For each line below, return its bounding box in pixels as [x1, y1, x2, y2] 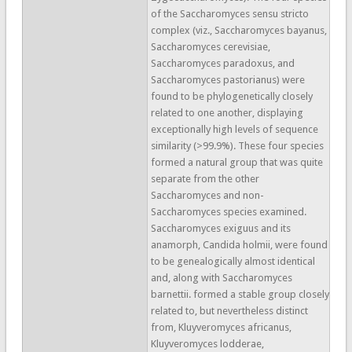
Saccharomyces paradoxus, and [150, 57, 295, 69]
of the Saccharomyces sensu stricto [150, 8, 309, 20]
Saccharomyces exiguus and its [150, 222, 291, 234]
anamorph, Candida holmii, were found [150, 239, 328, 251]
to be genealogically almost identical [150, 255, 315, 267]
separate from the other [150, 173, 259, 185]
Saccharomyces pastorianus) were [150, 74, 305, 86]
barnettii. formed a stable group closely [150, 288, 329, 300]
